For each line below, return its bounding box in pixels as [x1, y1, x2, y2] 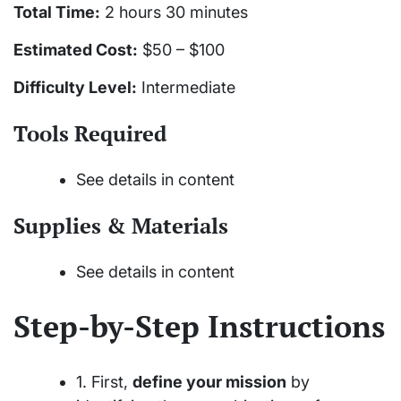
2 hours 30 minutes [100, 2, 248, 21]
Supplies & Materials [13, 210, 228, 240]
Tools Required [13, 118, 166, 148]
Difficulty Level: [13, 77, 137, 97]
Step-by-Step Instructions [13, 305, 385, 346]
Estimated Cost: [13, 39, 138, 59]
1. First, [76, 372, 132, 392]
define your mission [132, 372, 286, 392]
